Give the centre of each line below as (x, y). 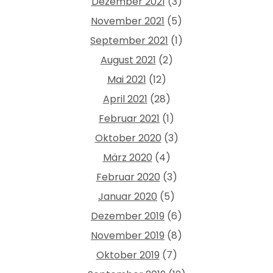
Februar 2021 (129, 118)
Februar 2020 (128, 177)
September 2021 (129, 40)
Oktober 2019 (128, 255)
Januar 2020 (128, 196)
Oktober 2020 (128, 138)
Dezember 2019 (128, 216)
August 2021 (128, 60)
